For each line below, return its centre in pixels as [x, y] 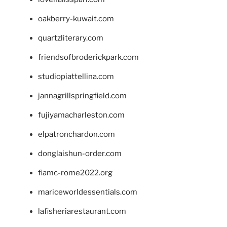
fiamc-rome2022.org [75, 173]
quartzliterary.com [71, 38]
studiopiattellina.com [76, 76]
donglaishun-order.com [80, 153]
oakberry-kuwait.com [76, 18]
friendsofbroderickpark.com [88, 57]
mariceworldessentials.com [88, 192]
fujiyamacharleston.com [81, 115]
